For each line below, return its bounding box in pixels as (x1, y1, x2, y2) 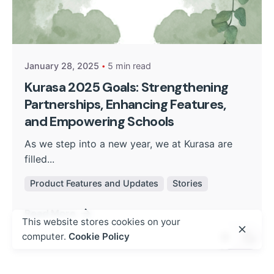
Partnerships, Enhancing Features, (24, 95, 226, 113)
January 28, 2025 (24, 61, 99, 72)
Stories (172, 178, 202, 189)
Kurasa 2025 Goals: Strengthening (24, 78, 229, 96)
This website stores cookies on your (22, 216, 180, 228)
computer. (22, 231, 68, 242)
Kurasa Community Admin (64, 21, 176, 32)
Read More (24, 206, 76, 220)
